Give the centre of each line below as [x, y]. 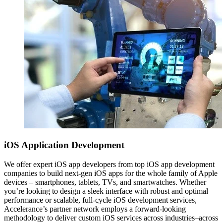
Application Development [73, 145]
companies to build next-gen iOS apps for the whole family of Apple [111, 173]
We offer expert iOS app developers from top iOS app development [109, 164]
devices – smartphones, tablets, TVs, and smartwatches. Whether [105, 182]
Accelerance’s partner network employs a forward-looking [95, 209]
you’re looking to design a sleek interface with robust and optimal [106, 191]
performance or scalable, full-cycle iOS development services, [100, 200]
